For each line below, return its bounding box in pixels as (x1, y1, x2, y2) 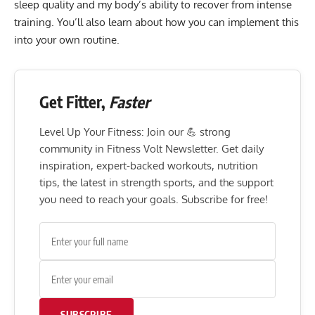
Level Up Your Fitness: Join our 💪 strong (39, 125, 231, 139)
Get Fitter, (39, 92, 109, 112)
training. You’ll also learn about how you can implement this (14, 15, 299, 30)
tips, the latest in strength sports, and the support (39, 176, 274, 190)
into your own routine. (14, 33, 120, 47)
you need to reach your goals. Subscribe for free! (39, 193, 268, 207)
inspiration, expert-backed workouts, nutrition (39, 159, 258, 173)
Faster (109, 92, 150, 112)
